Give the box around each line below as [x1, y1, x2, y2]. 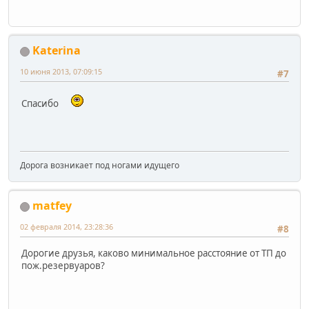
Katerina [32, 43, 81, 59]
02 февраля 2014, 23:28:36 [20, 221, 113, 232]
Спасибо [21, 97, 61, 110]
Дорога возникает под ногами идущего [20, 159, 179, 172]
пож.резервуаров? [21, 259, 105, 272]
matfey [32, 198, 72, 214]
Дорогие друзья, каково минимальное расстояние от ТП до [21, 246, 286, 259]
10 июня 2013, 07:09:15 [20, 66, 102, 77]
